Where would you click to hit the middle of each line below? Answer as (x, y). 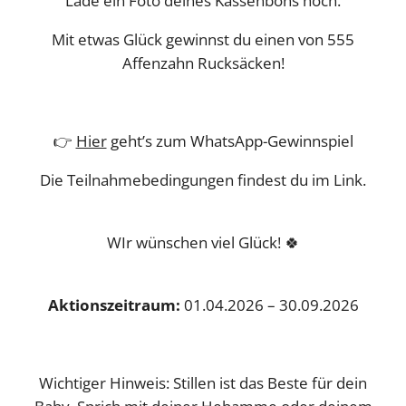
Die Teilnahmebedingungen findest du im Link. (203, 179)
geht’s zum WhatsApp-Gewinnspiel (230, 140)
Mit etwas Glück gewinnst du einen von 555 (203, 39)
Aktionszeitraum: (116, 304)
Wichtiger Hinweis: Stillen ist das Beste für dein (203, 382)
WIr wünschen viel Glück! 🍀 (203, 242)
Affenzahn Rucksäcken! (203, 63)
